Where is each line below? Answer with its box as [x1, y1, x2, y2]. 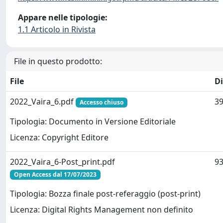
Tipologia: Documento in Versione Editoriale [10, 116, 176, 127]
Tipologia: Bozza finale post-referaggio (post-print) [10, 188, 201, 200]
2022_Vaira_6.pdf [10, 96, 76, 107]
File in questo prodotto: [14, 56, 102, 67]
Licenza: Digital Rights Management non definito [10, 204, 193, 216]
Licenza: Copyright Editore [10, 132, 109, 143]
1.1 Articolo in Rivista [18, 24, 96, 35]
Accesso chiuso [79, 98, 123, 107]
